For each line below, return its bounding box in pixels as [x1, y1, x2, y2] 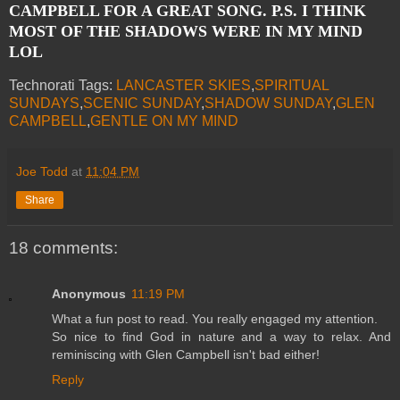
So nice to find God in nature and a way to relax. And [52, 329, 391, 345]
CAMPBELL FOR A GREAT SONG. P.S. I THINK [9, 2, 366, 21]
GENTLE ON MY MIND [90, 113, 238, 129]
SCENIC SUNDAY [83, 96, 201, 111]
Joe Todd [16, 164, 68, 179]
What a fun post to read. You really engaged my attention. [52, 312, 378, 327]
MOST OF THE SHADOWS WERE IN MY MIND [9, 22, 362, 41]
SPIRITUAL [254, 78, 329, 93]
